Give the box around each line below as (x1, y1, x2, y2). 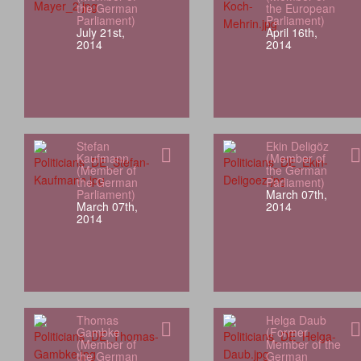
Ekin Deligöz (265, 138, 329, 155)
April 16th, (265, 24, 317, 41)
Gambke (76, 324, 120, 341)
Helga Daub (265, 312, 326, 329)
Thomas (76, 312, 118, 329)
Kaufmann (76, 150, 129, 167)
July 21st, (76, 24, 125, 41)
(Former (265, 324, 308, 341)
